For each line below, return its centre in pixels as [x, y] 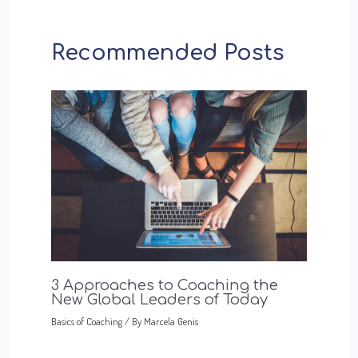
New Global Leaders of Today [159, 299]
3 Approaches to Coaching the [164, 285]
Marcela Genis [171, 321]
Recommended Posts [167, 52]
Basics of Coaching [86, 321]
